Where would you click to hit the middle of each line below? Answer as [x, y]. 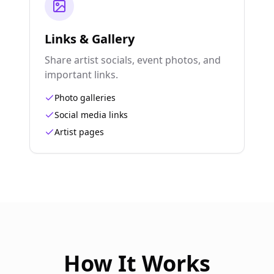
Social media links [91, 115]
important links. [81, 75]
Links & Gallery [90, 39]
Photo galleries [85, 98]
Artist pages [79, 132]
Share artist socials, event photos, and [133, 60]
